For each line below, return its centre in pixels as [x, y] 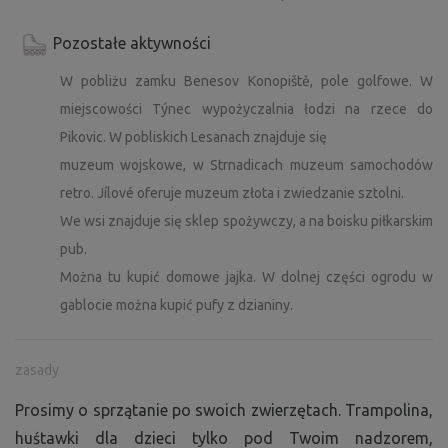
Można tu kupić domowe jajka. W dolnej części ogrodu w [246, 276]
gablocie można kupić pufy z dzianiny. [176, 304]
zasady [37, 369]
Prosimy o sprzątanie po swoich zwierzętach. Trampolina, [224, 409]
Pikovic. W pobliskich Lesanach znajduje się [193, 136]
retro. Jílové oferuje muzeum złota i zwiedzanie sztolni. [232, 192]
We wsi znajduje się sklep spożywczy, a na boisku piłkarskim [246, 220]
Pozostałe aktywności [132, 42]
